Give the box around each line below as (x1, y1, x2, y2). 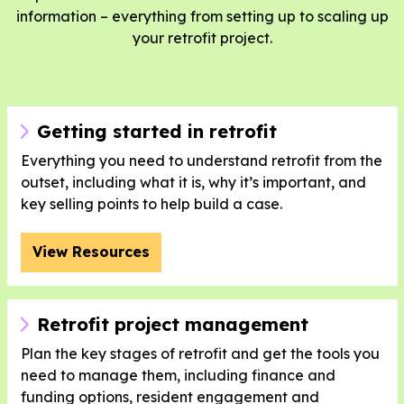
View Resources (32, 242, 150, 261)
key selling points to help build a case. (20, 194, 282, 213)
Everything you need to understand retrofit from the (20, 151, 382, 170)
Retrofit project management (36, 312, 308, 335)
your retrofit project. (132, 29, 272, 48)
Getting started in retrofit (36, 119, 277, 142)
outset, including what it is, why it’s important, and (20, 172, 366, 191)
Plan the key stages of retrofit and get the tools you (20, 344, 380, 363)
